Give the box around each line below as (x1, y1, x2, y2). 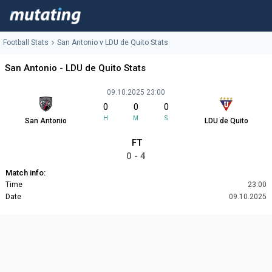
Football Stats (3, 38, 49, 47)
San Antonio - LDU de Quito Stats (5, 63, 146, 74)
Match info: (5, 168, 46, 178)
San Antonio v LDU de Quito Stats (57, 38, 168, 47)
